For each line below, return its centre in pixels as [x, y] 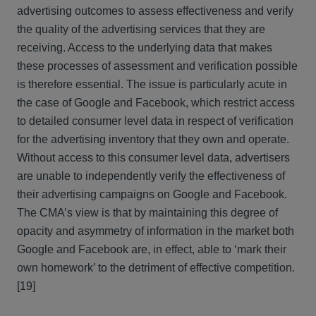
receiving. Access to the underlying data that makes [145, 48]
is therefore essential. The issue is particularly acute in [152, 84]
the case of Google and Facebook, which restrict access [156, 103]
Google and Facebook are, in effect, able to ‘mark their [152, 249]
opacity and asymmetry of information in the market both [156, 231]
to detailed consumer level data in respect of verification [155, 121]
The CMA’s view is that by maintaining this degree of [147, 213]
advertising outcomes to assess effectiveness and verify [155, 11]
